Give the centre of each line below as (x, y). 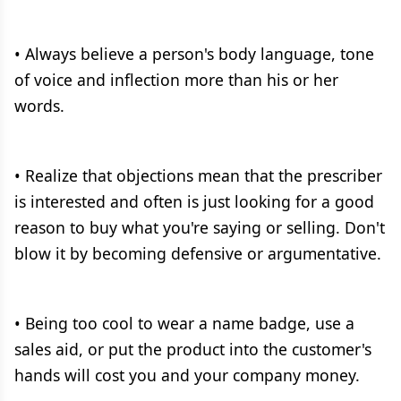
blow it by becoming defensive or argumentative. (198, 253)
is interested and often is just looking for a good (194, 201)
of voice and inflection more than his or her (176, 80)
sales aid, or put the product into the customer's (193, 349)
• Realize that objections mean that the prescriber (198, 175)
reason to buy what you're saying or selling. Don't (200, 227)
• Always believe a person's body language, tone (194, 54)
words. (39, 106)
